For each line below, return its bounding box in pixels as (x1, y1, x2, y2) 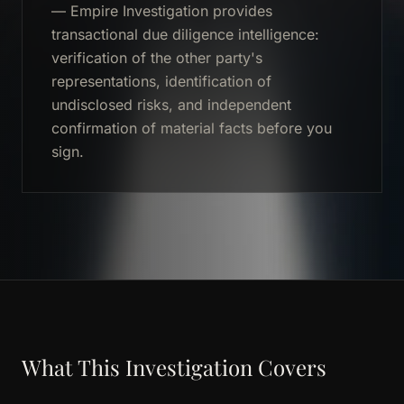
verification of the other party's (51, 49, 262, 67)
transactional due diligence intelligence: (51, 25, 319, 43)
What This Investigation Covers (22, 353, 326, 381)
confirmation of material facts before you (51, 119, 332, 137)
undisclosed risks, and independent (51, 96, 291, 114)
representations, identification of (51, 72, 271, 90)
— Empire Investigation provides (51, 2, 272, 20)
